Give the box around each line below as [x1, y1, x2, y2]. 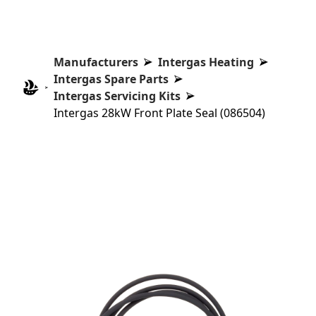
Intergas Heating [158, 54, 255, 70]
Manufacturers [54, 54, 139, 70]
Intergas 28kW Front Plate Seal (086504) [54, 105, 266, 121]
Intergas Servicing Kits [54, 88, 181, 104]
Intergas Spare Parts [54, 71, 169, 87]
